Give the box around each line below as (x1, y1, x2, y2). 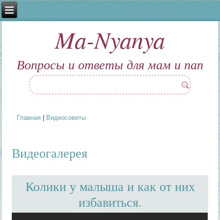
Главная (16, 113, 41, 121)
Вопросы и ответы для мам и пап (17, 55, 203, 73)
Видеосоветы (46, 113, 86, 121)
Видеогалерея (12, 144, 88, 161)
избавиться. (78, 193, 142, 210)
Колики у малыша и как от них (25, 177, 195, 194)
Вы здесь (12, 117, 55, 132)
